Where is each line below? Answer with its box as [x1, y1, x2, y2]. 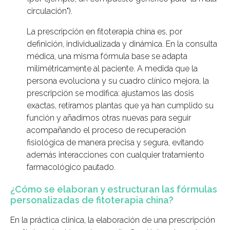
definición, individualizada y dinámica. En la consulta [27, 39, 217, 49]
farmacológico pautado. [27, 162, 116, 172]
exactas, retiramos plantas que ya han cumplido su [27, 101, 214, 111]
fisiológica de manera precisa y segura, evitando [27, 138, 204, 148]
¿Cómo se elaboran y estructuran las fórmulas [10, 184, 217, 195]
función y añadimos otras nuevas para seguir [27, 113, 191, 123]
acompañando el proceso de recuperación [27, 125, 186, 136]
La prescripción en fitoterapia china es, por [27, 27, 182, 37]
